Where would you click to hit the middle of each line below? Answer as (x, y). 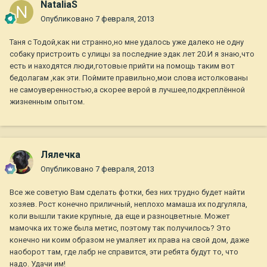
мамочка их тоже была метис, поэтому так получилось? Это (120, 228)
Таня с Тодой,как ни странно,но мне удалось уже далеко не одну (127, 42)
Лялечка (60, 155)
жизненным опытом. (47, 102)
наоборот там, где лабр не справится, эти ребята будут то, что (124, 252)
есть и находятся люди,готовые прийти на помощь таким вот (122, 66)
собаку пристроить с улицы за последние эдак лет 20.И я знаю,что (132, 54)
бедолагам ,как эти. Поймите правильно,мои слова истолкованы (129, 78)
